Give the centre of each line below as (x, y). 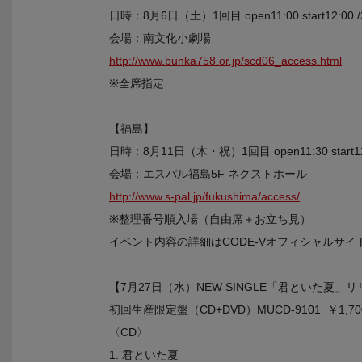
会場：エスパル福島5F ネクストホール (208, 174)
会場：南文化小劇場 (160, 38)
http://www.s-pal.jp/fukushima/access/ (204, 196)
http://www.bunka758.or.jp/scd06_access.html (225, 61)
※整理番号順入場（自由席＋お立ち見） (210, 219)
